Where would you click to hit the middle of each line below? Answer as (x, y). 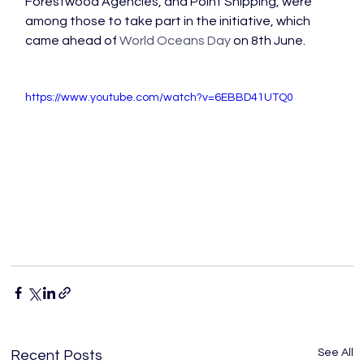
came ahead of (73, 41)
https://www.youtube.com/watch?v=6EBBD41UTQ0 (160, 97)
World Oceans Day (175, 41)
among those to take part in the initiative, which (169, 21)
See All (335, 352)
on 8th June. (269, 41)
